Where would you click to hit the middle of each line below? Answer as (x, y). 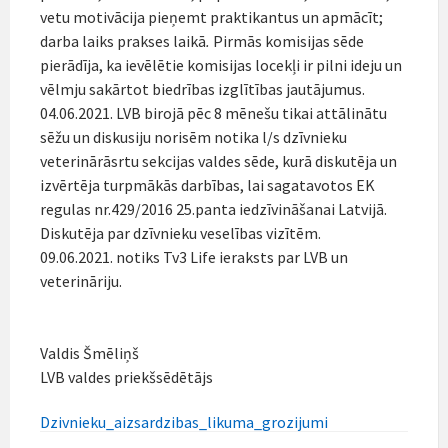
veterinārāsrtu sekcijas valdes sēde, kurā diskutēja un (218, 160)
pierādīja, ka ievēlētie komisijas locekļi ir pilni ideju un (221, 64)
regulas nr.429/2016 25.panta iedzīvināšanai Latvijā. (213, 208)
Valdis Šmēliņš (89, 352)
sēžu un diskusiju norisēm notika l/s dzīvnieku (193, 136)
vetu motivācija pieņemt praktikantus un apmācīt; (211, 16)
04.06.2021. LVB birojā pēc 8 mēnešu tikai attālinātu (213, 112)
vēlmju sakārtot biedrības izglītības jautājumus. (202, 88)
